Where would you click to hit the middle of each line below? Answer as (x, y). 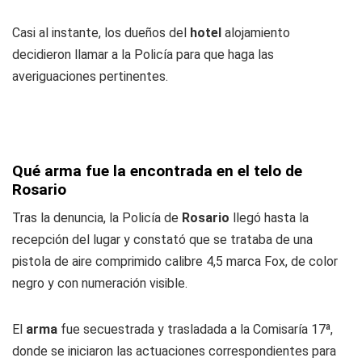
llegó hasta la (269, 218)
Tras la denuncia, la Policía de (97, 218)
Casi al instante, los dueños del (101, 33)
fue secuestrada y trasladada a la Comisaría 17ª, (195, 329)
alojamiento (256, 33)
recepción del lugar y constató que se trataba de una (162, 240)
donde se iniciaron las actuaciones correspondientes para (174, 351)
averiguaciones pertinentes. (90, 76)
